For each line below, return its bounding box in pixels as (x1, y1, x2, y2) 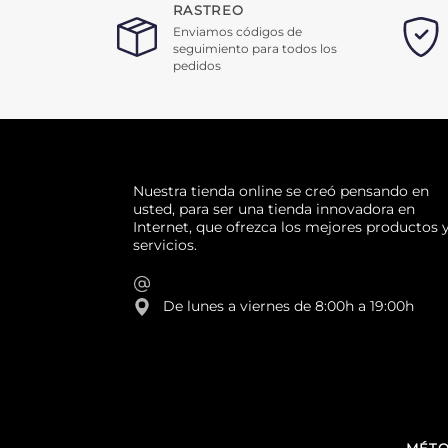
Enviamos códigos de (173, 23, 302, 39)
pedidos (173, 57, 221, 73)
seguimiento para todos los (173, 40, 337, 56)
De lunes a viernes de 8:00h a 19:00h (163, 297, 414, 316)
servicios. (133, 235, 197, 254)
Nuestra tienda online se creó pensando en (133, 181, 429, 200)
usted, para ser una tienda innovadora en (133, 199, 415, 218)
